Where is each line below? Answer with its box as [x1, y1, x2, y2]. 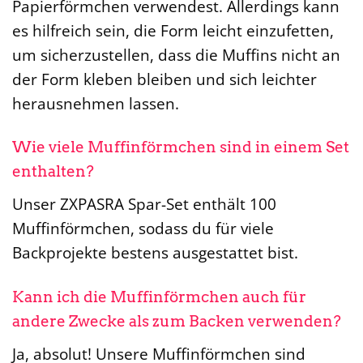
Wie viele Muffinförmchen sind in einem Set [12, 138, 349, 157]
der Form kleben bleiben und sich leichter [12, 67, 317, 90]
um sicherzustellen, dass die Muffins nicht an [12, 43, 340, 66]
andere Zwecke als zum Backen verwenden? [12, 312, 341, 331]
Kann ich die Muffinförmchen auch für [12, 288, 306, 307]
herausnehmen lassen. [12, 92, 179, 114]
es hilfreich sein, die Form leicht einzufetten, [12, 19, 334, 41]
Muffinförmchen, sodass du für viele [12, 217, 274, 240]
